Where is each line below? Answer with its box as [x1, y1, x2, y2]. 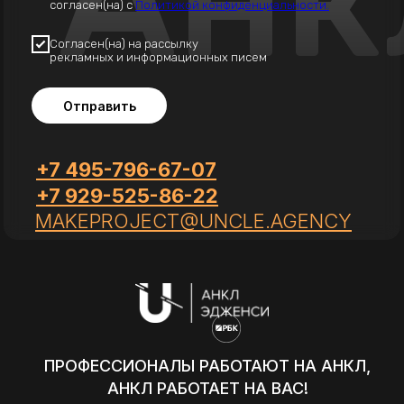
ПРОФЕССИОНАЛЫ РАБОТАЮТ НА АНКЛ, [44, 355, 371, 375]
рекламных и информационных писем [50, 50, 267, 65]
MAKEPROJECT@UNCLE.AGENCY [35, 209, 352, 233]
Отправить [62, 97, 136, 114]
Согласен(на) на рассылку [50, 37, 198, 51]
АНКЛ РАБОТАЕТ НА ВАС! [106, 378, 308, 398]
